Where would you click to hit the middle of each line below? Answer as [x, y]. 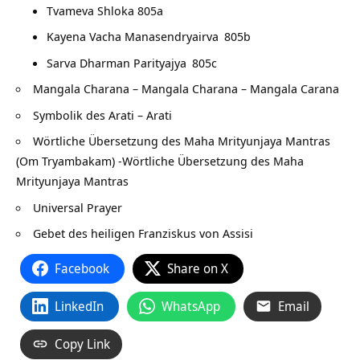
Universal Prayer [78, 207]
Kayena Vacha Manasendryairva [132, 37]
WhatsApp [191, 306]
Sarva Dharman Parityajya [116, 62]
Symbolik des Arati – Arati [102, 115]
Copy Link [82, 344]
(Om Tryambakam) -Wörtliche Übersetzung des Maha [160, 161]
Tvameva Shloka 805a [104, 10]
